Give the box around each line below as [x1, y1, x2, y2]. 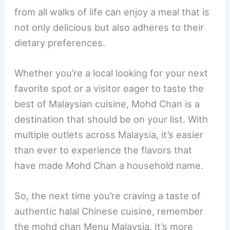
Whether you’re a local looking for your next [14, 67, 208, 79]
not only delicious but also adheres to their [14, 22, 204, 33]
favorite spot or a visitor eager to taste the [14, 83, 204, 94]
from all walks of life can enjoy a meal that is [14, 6, 210, 18]
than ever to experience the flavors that [14, 144, 193, 156]
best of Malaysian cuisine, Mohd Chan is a [14, 98, 200, 110]
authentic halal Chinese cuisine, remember [14, 205, 204, 217]
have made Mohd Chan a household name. [14, 160, 204, 171]
